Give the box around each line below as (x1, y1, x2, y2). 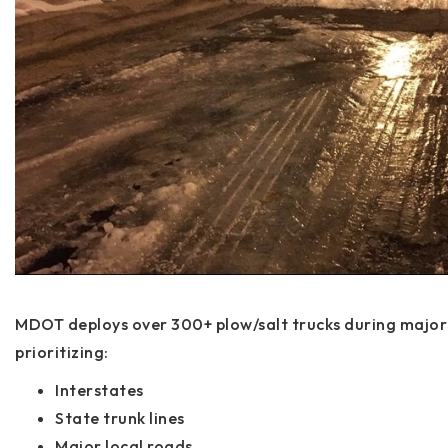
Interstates (55, 379, 144, 400)
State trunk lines (55, 407, 185, 428)
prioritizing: (15, 341, 109, 362)
